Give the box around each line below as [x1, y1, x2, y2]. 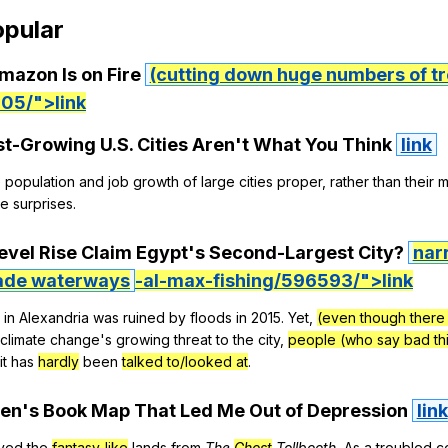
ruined [123, 309, 165, 327]
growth [133, 173, 179, 191]
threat [174, 331, 212, 349]
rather [330, 173, 369, 191]
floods [190, 309, 232, 327]
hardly [38, 353, 79, 371]
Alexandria [19, 309, 89, 327]
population [5, 173, 75, 191]
